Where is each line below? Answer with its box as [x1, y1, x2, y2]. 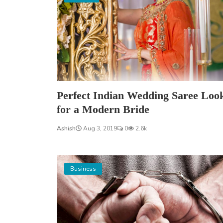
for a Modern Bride [57, 103, 149, 115]
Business [70, 164, 96, 173]
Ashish [57, 124, 76, 132]
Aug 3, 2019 [82, 124, 117, 132]
